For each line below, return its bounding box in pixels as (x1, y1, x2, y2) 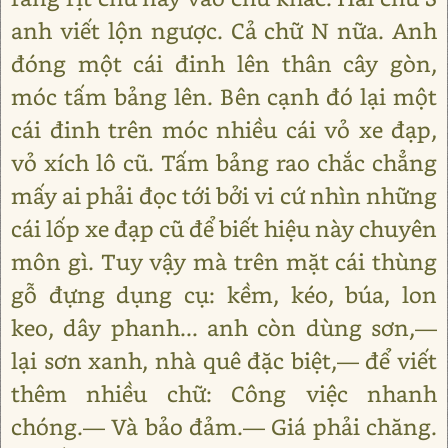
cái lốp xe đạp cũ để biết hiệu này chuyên (11, 214, 437, 243)
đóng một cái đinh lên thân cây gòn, (11, 49, 437, 78)
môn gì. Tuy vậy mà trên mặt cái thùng (11, 247, 437, 276)
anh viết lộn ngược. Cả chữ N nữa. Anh (11, 16, 437, 45)
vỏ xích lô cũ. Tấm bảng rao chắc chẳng (11, 148, 437, 177)
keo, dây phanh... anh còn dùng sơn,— (11, 313, 437, 342)
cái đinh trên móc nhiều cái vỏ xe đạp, (11, 115, 437, 144)
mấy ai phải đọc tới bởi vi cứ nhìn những (11, 181, 437, 210)
